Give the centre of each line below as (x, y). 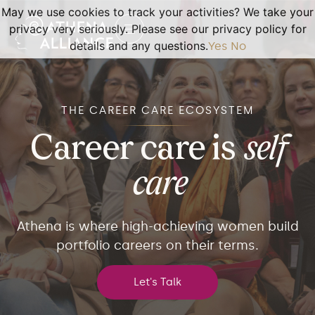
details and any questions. (139, 46)
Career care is (136, 150)
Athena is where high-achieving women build (157, 226)
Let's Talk (157, 282)
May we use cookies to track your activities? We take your (157, 12)
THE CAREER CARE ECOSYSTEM (157, 110)
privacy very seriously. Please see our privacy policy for (157, 29)
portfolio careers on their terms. (157, 245)
